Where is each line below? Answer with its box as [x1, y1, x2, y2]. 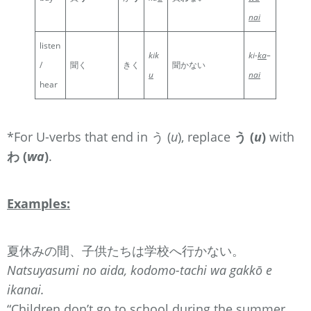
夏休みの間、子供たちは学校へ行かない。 [7, 242, 244, 259]
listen [40, 39, 60, 51]
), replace [178, 128, 234, 145]
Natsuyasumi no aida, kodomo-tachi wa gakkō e [7, 261, 272, 278]
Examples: [7, 194, 70, 212]
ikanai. [7, 280, 44, 298]
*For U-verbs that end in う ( [7, 128, 171, 145]
